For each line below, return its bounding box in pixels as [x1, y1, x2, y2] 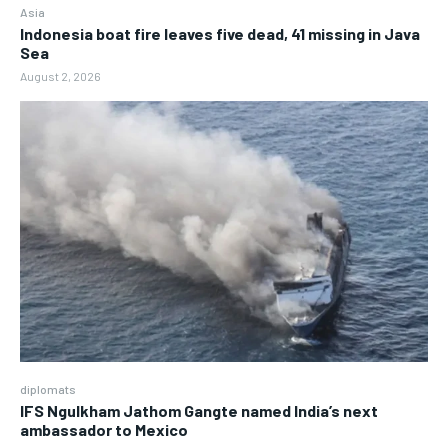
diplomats [20, 382, 76, 397]
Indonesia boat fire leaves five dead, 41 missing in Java [20, 24, 420, 44]
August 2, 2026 [20, 69, 101, 84]
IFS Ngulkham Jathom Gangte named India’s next [20, 401, 378, 421]
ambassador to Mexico [20, 420, 188, 440]
